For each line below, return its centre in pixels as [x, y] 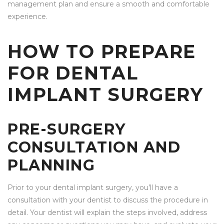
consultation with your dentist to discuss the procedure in [108, 200]
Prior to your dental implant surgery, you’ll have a [93, 188]
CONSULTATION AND [94, 147]
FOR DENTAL [73, 73]
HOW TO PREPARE [102, 52]
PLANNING [51, 165]
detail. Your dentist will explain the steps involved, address [107, 213]
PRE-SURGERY [67, 129]
